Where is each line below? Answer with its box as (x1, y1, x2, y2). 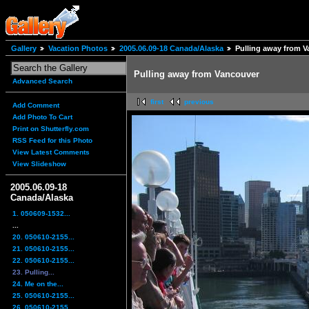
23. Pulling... (12, 268, 54, 276)
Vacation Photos (48, 44, 108, 53)
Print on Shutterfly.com (12, 125, 89, 133)
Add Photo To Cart (12, 113, 72, 121)
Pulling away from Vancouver (134, 69, 259, 80)
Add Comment (12, 101, 59, 110)
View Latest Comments (12, 148, 90, 157)
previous (184, 98, 214, 106)
